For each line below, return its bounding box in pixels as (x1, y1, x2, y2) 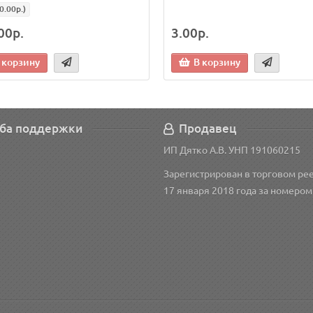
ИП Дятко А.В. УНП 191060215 (163, 145, 300, 156)
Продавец (179, 122, 236, 135)
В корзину (194, 57, 240, 68)
